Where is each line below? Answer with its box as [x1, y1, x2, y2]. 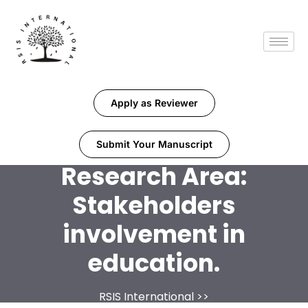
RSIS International [99, 289, 194, 305]
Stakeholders [72, 188, 236, 223]
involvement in [63, 217, 245, 252]
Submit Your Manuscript [96, 138, 212, 151]
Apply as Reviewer [110, 97, 198, 109]
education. [88, 246, 220, 280]
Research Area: [61, 159, 247, 194]
